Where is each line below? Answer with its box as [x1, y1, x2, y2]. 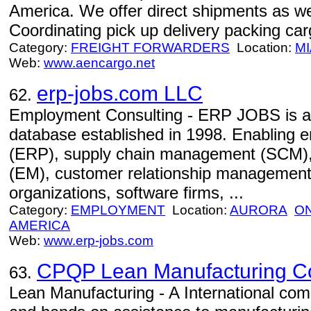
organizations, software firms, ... [9, 183, 244, 202]
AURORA [230, 203, 287, 217]
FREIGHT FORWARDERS [71, 40, 230, 55]
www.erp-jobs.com [44, 233, 153, 248]
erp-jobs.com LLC [37, 82, 203, 105]
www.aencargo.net [44, 56, 155, 70]
